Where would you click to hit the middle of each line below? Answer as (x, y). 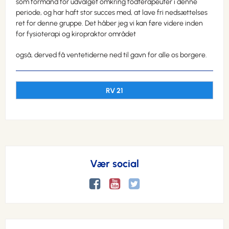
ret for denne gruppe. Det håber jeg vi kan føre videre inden (109, 23)
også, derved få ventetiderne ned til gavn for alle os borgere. (111, 55)
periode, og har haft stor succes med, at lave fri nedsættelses (112, 13)
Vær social (114, 164)
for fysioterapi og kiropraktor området (77, 34)
